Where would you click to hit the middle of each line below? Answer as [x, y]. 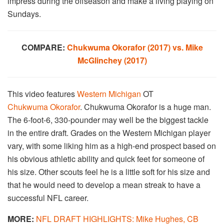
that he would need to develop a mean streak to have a [104, 185]
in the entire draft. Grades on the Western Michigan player [109, 133]
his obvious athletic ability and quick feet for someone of [106, 159]
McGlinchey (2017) [112, 60]
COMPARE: [43, 47]
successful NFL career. [48, 198]
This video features [42, 94]
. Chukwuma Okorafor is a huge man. [145, 107]
